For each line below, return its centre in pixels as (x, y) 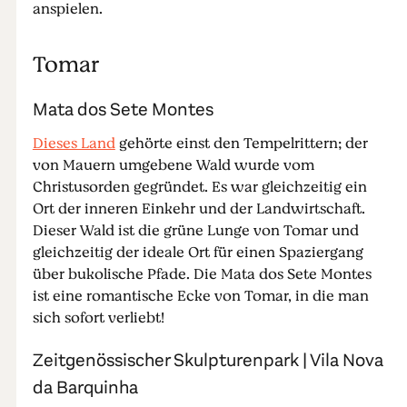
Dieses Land (74, 144)
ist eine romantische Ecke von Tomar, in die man (200, 296)
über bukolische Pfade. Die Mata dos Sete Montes (202, 274)
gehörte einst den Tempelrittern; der (241, 144)
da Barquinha (85, 387)
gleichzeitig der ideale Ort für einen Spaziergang (198, 253)
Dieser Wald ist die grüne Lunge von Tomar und (195, 231)
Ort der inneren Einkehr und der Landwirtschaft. (199, 209)
